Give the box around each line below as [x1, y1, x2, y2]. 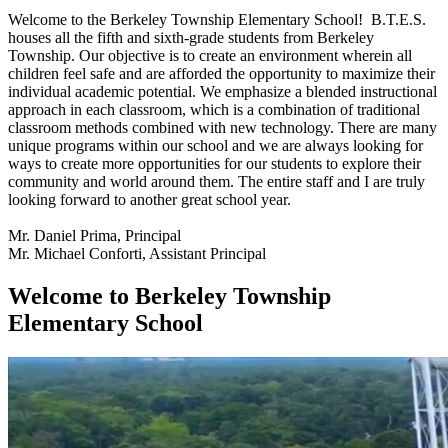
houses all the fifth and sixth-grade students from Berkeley [8, 28, 374, 46]
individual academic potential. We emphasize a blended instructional [8, 82, 437, 100]
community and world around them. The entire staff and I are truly [8, 172, 425, 190]
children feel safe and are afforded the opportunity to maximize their [8, 64, 435, 82]
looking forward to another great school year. [8, 190, 291, 208]
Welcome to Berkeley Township [8, 282, 331, 309]
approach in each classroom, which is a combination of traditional [8, 100, 420, 118]
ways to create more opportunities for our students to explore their [8, 154, 421, 172]
